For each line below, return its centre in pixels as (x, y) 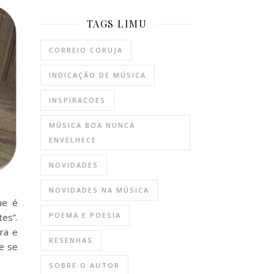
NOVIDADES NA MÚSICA (99, 190)
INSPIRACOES (77, 100)
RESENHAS (71, 240)
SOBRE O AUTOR (84, 265)
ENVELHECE (73, 140)
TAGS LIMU (117, 24)
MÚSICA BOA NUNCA (92, 125)
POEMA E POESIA (85, 215)
